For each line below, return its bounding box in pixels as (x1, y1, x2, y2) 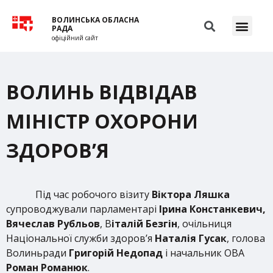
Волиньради (6, 246, 69, 260)
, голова (227, 232, 265, 245)
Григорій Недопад (69, 246, 163, 260)
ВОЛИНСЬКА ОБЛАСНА (52, 15, 140, 25)
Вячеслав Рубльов (6, 217, 100, 230)
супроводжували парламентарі (6, 202, 157, 216)
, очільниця (177, 217, 232, 230)
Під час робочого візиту (35, 188, 152, 201)
